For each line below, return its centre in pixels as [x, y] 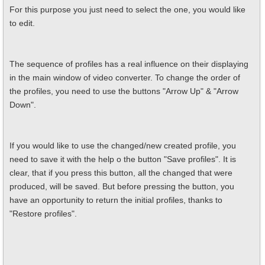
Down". [23, 105]
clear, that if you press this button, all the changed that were [121, 173]
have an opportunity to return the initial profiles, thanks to [116, 200]
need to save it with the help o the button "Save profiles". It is [123, 159]
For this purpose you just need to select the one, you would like [127, 9]
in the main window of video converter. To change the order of [125, 77]
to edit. [25, 23]
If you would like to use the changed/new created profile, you [123, 146]
